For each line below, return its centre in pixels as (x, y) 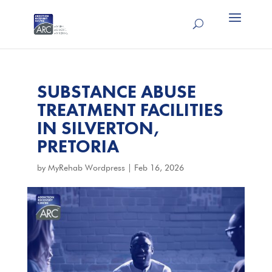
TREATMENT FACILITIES (130, 110)
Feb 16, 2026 (159, 168)
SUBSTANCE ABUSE (116, 92)
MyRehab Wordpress (86, 168)
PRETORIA (78, 146)
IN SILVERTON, (98, 128)
